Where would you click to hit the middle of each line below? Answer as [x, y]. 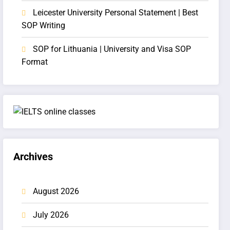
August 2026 [56, 191]
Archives [33, 156]
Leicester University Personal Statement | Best [116, 13]
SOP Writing [44, 26]
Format [35, 62]
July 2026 [51, 215]
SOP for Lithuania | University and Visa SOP [112, 49]
